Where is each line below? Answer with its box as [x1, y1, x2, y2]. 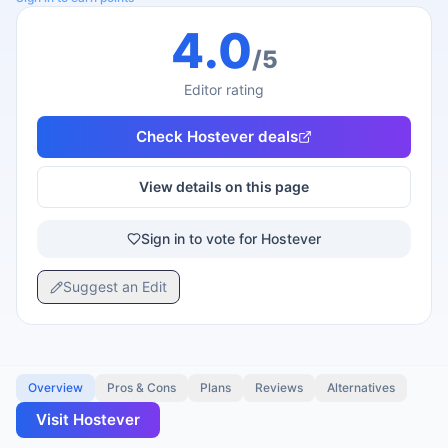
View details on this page [139, 178, 309, 195]
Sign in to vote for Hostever [141, 230, 321, 247]
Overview [28, 380, 83, 395]
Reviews [255, 380, 303, 395]
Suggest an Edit [63, 278, 167, 295]
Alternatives [327, 380, 395, 395]
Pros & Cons [107, 380, 176, 395]
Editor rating [184, 81, 264, 98]
